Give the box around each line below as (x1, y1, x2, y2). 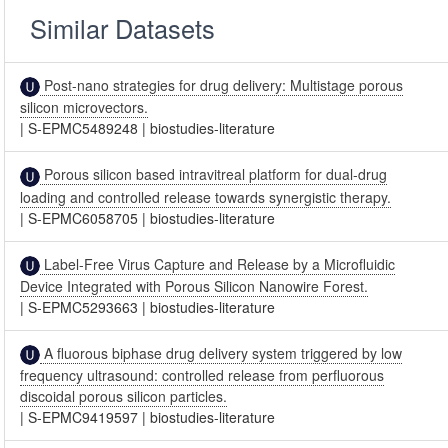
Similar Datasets (30, 10, 216, 46)
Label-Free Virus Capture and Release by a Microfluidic (40, 253, 396, 274)
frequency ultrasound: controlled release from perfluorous (20, 365, 385, 386)
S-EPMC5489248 (28, 118, 139, 139)
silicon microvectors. (20, 97, 149, 118)
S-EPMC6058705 (28, 207, 139, 228)
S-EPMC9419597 (28, 407, 139, 428)
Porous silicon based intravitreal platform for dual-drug (40, 164, 388, 185)
